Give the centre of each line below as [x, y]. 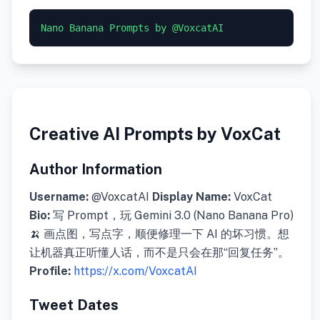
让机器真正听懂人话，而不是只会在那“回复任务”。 [159, 253]
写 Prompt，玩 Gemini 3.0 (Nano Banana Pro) [172, 216]
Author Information [96, 170]
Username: [59, 197]
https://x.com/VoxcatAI [135, 271]
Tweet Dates [74, 305]
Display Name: [191, 197]
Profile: [50, 271]
